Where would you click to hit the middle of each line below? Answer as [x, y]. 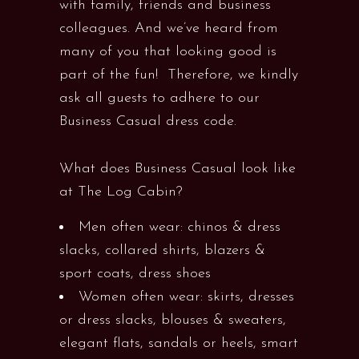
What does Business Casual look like [177, 169]
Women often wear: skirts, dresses [186, 297]
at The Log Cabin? [121, 192]
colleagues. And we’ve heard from [169, 28]
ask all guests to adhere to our [159, 98]
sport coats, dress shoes [135, 274]
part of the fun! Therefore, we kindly [179, 75]
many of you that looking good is [168, 52]
